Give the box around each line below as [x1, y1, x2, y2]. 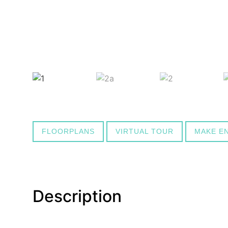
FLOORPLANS [42, 127, 95, 135]
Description [33, 186, 122, 206]
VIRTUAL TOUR [116, 127, 174, 135]
